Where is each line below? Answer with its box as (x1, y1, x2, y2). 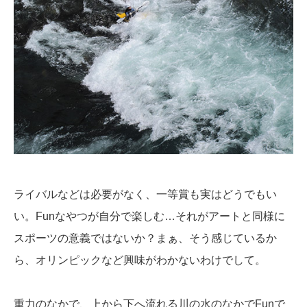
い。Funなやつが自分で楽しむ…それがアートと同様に (14, 210, 285, 223)
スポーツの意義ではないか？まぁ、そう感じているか (14, 232, 277, 245)
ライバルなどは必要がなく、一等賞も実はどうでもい (14, 188, 277, 201)
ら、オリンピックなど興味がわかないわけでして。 (14, 254, 266, 267)
